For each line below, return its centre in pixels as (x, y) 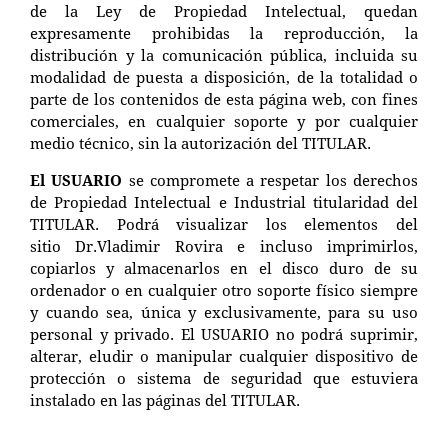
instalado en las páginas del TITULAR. (165, 399)
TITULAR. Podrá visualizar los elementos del (224, 223)
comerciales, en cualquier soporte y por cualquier (224, 120)
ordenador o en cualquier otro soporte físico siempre (224, 289)
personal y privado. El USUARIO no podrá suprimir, (224, 333)
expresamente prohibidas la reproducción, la (224, 32)
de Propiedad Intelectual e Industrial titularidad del (224, 201)
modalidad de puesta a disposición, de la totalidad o (224, 76)
